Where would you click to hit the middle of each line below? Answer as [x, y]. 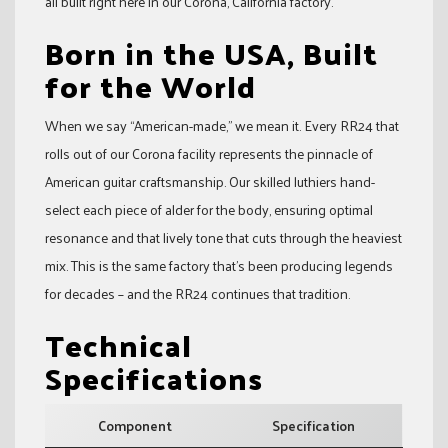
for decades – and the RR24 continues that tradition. [197, 293]
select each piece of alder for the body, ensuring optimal [209, 209]
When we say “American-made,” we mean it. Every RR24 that [222, 125]
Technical [118, 344]
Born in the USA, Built [211, 52]
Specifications [154, 377]
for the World [150, 85]
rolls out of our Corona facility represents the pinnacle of [209, 153]
